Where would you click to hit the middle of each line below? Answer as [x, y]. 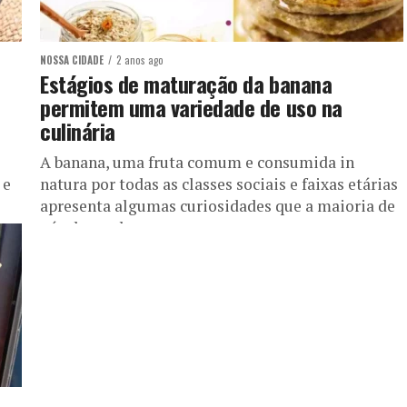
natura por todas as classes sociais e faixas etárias [219, 184]
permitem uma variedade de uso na [191, 107]
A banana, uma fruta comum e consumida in [197, 162]
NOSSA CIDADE [72, 60]
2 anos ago [140, 60]
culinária [78, 131]
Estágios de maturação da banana [186, 84]
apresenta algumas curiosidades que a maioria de [218, 206]
